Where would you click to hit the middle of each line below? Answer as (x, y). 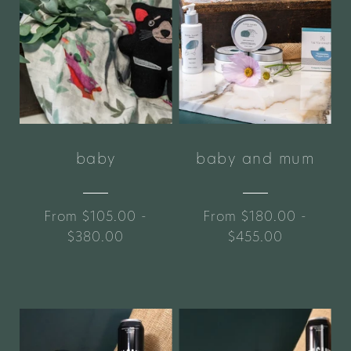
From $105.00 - (96, 216)
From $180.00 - (255, 216)
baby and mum (255, 158)
